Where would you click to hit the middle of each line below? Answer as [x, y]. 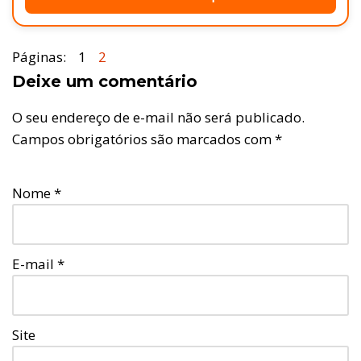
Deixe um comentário [105, 82]
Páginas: [39, 57]
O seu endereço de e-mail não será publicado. [158, 118]
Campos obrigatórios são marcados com [143, 139]
